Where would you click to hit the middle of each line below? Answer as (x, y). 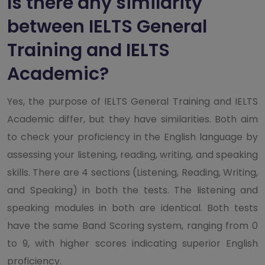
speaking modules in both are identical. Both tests (132, 208)
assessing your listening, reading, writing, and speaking (132, 154)
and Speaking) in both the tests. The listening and (132, 190)
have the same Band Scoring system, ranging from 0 (132, 225)
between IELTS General (107, 26)
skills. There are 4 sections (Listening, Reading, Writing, (132, 172)
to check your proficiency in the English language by (132, 137)
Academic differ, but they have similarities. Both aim (132, 119)
